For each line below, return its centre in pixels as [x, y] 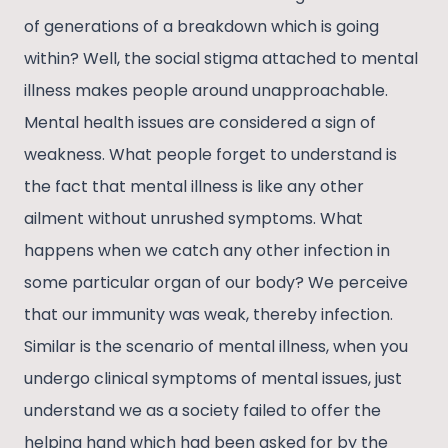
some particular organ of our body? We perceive [216, 283]
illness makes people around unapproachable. [206, 91]
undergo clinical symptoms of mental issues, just [213, 379]
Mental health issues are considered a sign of [200, 123]
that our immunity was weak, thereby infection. [208, 315]
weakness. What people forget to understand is [210, 155]
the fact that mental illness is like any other [194, 187]
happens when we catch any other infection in [207, 251]
